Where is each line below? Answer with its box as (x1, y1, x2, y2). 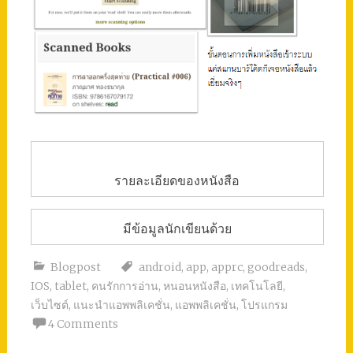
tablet (54, 279, 87, 294)
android (138, 260, 181, 275)
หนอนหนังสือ (162, 279, 226, 294)
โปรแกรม (240, 298, 288, 313)
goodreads (247, 260, 305, 275)
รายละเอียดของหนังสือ (114, 172, 240, 188)
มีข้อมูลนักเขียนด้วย (122, 221, 232, 237)
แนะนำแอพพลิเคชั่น (72, 298, 170, 313)
